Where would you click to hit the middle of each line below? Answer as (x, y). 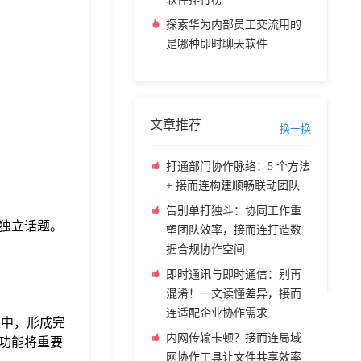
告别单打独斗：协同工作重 (234, 211)
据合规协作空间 (205, 249)
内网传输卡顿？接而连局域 (234, 338)
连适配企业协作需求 (217, 313)
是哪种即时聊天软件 (217, 44)
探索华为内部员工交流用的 (234, 25)
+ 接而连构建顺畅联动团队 (233, 186)
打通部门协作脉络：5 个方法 (238, 166)
